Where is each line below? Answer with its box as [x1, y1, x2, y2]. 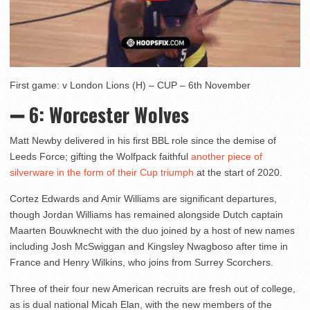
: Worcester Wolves [39, 100, 189, 129]
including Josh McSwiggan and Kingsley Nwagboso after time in [10, 241, 288, 253]
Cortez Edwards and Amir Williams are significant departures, [10, 193, 277, 205]
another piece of [191, 151, 262, 163]
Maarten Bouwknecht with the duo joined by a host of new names [10, 225, 295, 237]
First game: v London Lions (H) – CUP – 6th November [10, 80, 250, 91]
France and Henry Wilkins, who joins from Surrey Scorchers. [10, 257, 273, 268]
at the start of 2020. [194, 167, 282, 179]
